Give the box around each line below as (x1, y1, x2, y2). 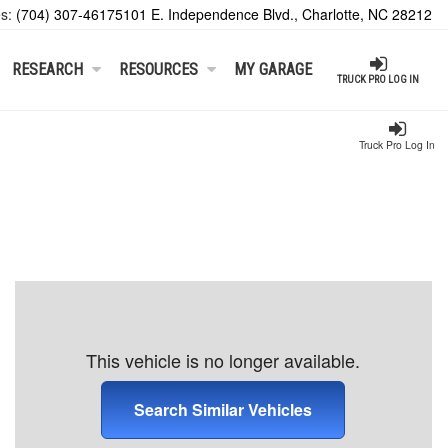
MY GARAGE (233, 60, 312, 79)
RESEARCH (12, 60, 84, 79)
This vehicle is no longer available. (86, 347, 361, 374)
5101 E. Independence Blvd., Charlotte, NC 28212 (115, 4, 432, 24)
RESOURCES (119, 60, 199, 79)
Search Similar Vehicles (134, 398, 313, 422)
